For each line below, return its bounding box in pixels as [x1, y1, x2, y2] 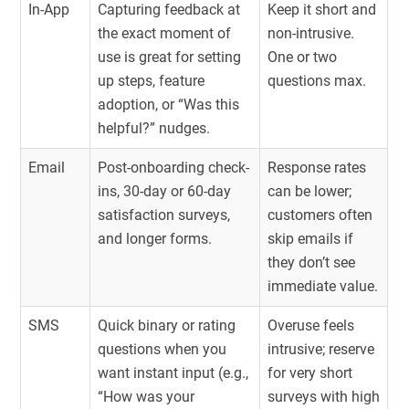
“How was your [98, 387, 195, 405]
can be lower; [267, 182, 352, 200]
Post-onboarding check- [98, 158, 250, 176]
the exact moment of [98, 24, 232, 42]
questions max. [267, 71, 367, 89]
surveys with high [267, 387, 381, 405]
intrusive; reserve [267, 340, 375, 358]
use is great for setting [98, 47, 242, 66]
